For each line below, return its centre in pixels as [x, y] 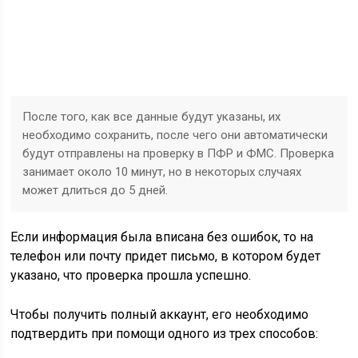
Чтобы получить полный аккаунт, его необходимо [160, 314]
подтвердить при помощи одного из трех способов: [165, 334]
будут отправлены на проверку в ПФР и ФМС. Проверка [179, 153]
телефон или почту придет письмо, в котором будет [166, 256]
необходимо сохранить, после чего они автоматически [175, 135]
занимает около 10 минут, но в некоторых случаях [162, 172]
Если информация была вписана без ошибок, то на [162, 237]
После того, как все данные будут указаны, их [152, 117]
